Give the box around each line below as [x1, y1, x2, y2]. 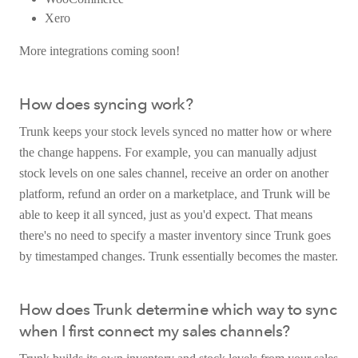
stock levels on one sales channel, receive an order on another [19, 165, 328, 180]
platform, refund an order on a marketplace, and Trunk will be [19, 186, 330, 201]
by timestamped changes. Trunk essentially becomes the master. [19, 249, 338, 263]
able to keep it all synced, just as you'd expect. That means [19, 207, 312, 221]
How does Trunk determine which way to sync [19, 299, 336, 319]
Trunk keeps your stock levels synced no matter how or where [19, 124, 332, 138]
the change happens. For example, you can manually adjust [19, 145, 316, 159]
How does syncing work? [19, 93, 193, 113]
